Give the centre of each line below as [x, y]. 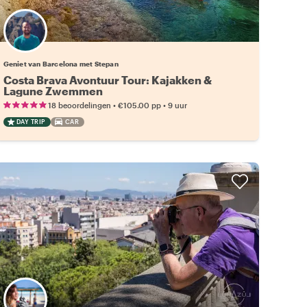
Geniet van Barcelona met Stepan [61, 63]
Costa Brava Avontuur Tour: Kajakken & [107, 79]
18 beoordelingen [79, 105]
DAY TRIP [30, 121]
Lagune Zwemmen [53, 90]
